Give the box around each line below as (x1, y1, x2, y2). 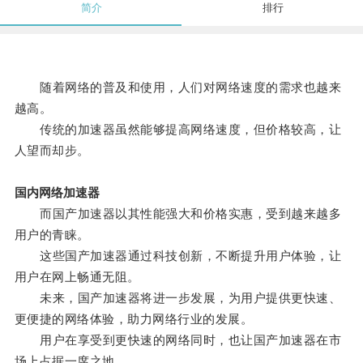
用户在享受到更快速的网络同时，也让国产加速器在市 (14, 333, 342, 348)
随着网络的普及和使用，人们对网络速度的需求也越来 (14, 80, 342, 95)
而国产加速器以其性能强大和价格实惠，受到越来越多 (14, 207, 342, 221)
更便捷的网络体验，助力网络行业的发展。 (14, 312, 254, 327)
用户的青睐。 (14, 228, 90, 242)
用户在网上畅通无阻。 (14, 270, 140, 284)
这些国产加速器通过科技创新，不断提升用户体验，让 (14, 249, 342, 263)
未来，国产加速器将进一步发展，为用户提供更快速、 (14, 291, 342, 305)
